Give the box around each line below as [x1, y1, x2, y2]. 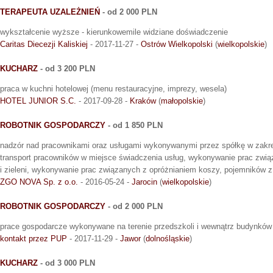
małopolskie [161, 96, 203, 106]
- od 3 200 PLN [38, 64, 95, 74]
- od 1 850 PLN [105, 121, 163, 130]
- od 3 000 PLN [38, 258, 95, 268]
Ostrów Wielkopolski [141, 40, 213, 49]
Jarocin [132, 177, 157, 187]
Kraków [130, 96, 156, 106]
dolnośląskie [146, 234, 190, 244]
